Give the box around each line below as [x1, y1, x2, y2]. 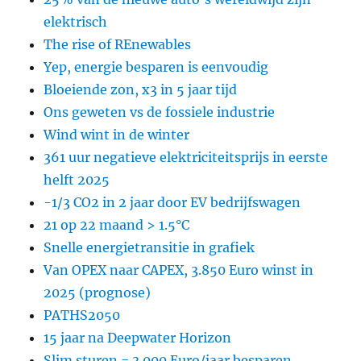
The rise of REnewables [44, 35, 192, 52]
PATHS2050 [44, 306, 121, 323]
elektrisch [44, 13, 108, 30]
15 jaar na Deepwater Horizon [44, 329, 232, 346]
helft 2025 [44, 171, 110, 188]
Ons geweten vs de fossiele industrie [44, 103, 276, 120]
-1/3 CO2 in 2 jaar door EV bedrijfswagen [44, 193, 301, 210]
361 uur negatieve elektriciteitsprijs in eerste [44, 148, 329, 165]
